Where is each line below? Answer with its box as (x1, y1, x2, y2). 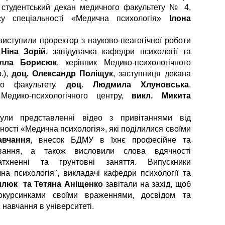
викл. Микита (132, 91, 191, 100)
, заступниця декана (113, 69, 191, 78)
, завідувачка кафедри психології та (46, 47, 191, 56)
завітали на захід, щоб (105, 180, 191, 188)
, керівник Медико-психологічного (57, 58, 191, 67)
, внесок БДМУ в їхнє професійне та (30, 136, 191, 144)
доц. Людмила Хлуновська (66, 80, 189, 89)
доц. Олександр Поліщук (12, 69, 114, 78)
